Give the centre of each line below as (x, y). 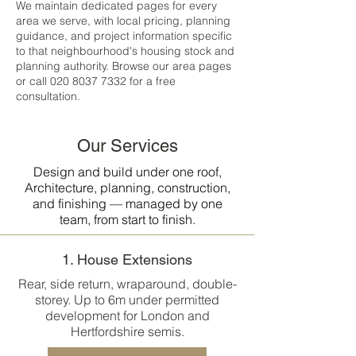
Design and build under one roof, (127, 172)
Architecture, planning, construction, (127, 188)
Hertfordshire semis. (127, 331)
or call (33, 81)
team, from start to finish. (127, 219)
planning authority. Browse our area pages (124, 66)
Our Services (127, 146)
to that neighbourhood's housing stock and (125, 51)
